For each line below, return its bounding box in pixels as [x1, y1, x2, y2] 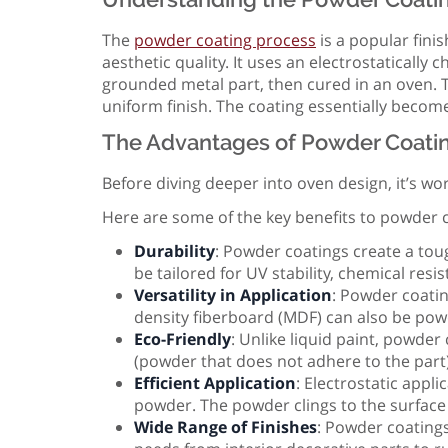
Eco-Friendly [134, 327, 231, 350]
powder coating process [134, 29, 316, 52]
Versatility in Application [134, 283, 332, 306]
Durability [134, 239, 215, 262]
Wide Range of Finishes [134, 415, 317, 438]
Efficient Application [134, 371, 296, 394]
